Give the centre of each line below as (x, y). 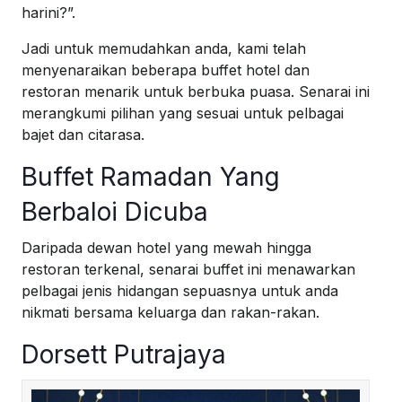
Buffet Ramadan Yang (151, 176)
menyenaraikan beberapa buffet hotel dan (166, 70)
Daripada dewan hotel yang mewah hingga (166, 247)
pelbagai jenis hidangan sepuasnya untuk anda (180, 290)
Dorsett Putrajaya (124, 354)
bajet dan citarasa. (83, 134)
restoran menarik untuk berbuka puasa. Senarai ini (196, 91)
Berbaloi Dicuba (115, 211)
